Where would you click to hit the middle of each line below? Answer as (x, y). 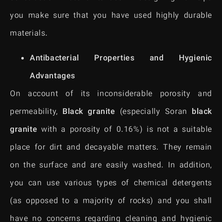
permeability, (36, 112)
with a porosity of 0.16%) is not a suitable (125, 130)
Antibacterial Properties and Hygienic (121, 59)
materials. (29, 34)
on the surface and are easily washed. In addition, (111, 166)
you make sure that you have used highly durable (111, 16)
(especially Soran (153, 112)
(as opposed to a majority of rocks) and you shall (111, 202)
